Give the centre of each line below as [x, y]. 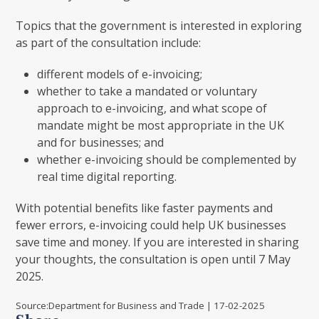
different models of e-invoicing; [120, 74]
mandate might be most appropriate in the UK [161, 125]
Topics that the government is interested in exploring [159, 25]
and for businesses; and [101, 142]
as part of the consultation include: [109, 42]
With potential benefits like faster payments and [145, 208]
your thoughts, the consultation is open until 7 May [153, 259]
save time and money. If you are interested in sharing [158, 242]
